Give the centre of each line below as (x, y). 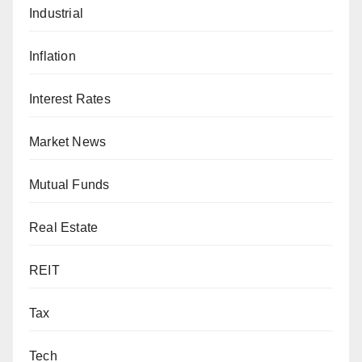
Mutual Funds (69, 184)
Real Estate (64, 227)
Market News (68, 141)
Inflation (53, 56)
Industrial (56, 13)
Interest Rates (70, 99)
